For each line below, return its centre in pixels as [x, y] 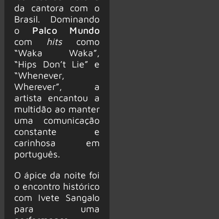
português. [37, 154]
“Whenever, [39, 75]
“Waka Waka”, [57, 53]
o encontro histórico [57, 186]
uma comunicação [57, 120]
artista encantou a [57, 98]
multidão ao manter [57, 109]
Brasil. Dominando [57, 19]
